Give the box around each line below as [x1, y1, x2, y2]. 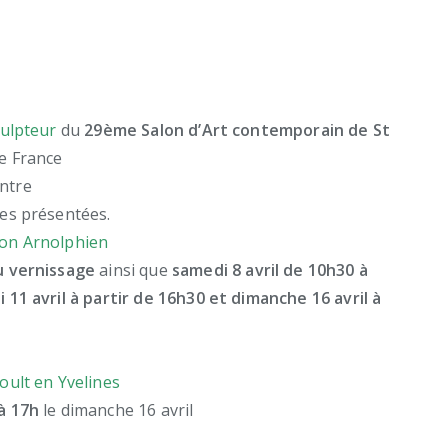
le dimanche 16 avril [39, 399, 194, 422]
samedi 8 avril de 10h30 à [171, 259, 368, 282]
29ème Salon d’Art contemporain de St [84, 119, 391, 142]
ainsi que [95, 259, 172, 282]
